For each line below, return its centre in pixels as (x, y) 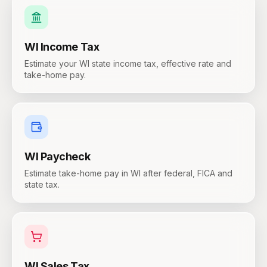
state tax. (42, 184)
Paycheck (65, 156)
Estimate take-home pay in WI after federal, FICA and (128, 173)
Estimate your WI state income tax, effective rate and (128, 63)
